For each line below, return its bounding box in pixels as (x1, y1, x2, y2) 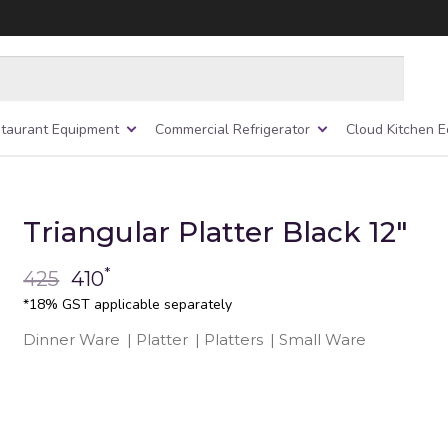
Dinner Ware (23, 329, 121, 349)
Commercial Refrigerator (155, 119, 310, 139)
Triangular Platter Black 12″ (23, 214, 409, 249)
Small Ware (279, 329, 367, 349)
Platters (204, 329, 264, 349)
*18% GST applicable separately (23, 294, 233, 314)
